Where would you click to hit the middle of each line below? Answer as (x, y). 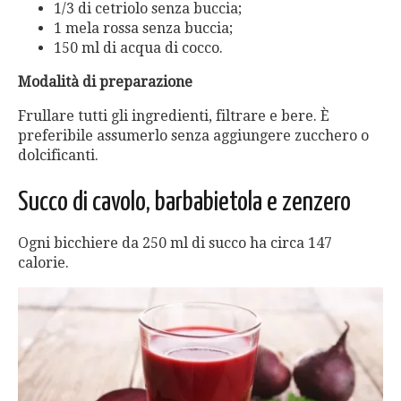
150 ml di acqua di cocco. (138, 48)
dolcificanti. (58, 156)
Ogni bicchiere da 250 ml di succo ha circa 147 (175, 243)
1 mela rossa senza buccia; (143, 29)
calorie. (43, 263)
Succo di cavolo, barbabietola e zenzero (184, 203)
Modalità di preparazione (105, 82)
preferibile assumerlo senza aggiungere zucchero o (193, 136)
